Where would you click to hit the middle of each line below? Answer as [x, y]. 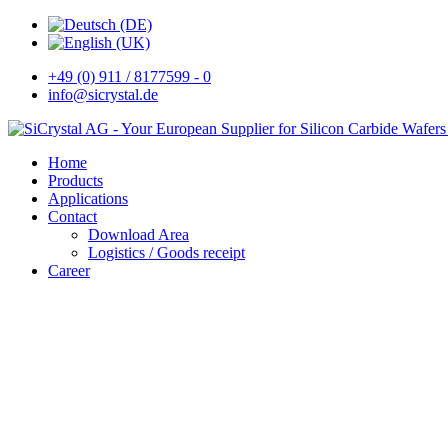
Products [75, 180]
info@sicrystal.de [103, 94]
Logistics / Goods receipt [166, 252]
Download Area [138, 234]
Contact [72, 216]
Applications [88, 198]
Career [69, 270]
